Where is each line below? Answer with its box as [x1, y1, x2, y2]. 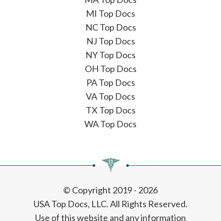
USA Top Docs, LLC [34, 198, 107, 209]
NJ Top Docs [86, 35, 135, 46]
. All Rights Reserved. [107, 198, 187, 209]
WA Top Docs [84, 118, 137, 129]
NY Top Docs [85, 49, 136, 60]
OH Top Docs [84, 63, 137, 74]
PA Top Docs [86, 76, 135, 88]
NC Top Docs [85, 21, 136, 33]
